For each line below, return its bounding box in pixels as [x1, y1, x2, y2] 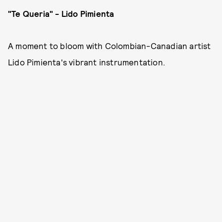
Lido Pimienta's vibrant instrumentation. [8, 57, 166, 67]
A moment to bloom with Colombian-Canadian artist [8, 41, 211, 51]
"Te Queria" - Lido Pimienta [8, 8, 114, 18]
